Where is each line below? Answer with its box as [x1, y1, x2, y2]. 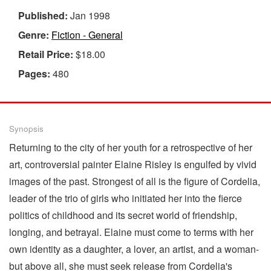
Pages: [18, 66, 53, 80]
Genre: [18, 27, 51, 42]
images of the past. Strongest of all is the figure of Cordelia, [9, 174, 260, 188]
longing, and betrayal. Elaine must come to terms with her [9, 224, 253, 239]
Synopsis [9, 122, 44, 134]
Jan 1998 [70, 8, 110, 22]
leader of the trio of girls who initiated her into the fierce [9, 191, 242, 205]
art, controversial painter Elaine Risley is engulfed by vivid [9, 157, 256, 171]
